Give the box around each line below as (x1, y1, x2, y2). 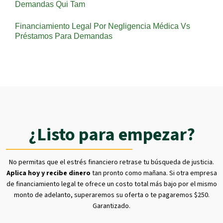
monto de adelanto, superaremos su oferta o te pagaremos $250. (13, 190, 210, 200)
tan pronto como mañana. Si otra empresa (90, 168, 217, 178)
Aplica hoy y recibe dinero (6, 168, 91, 178)
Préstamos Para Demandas (15, 32, 112, 40)
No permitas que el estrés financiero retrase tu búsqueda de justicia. (9, 157, 214, 167)
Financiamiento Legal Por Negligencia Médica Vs (15, 22, 190, 30)
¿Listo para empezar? (28, 122, 195, 147)
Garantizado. (93, 201, 130, 211)
